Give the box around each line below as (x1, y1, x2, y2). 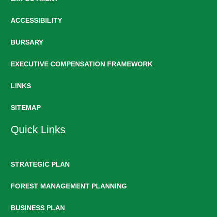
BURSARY (11, 38, 44, 46)
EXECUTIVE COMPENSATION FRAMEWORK (11, 60, 153, 68)
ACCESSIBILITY (11, 16, 62, 24)
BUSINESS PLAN (11, 204, 65, 212)
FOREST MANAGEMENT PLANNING (11, 182, 127, 190)
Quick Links (11, 124, 66, 136)
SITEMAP (11, 104, 41, 111)
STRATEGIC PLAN (11, 160, 70, 168)
